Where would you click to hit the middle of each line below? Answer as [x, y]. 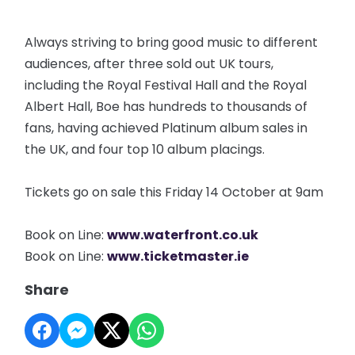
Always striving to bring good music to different [172, 42]
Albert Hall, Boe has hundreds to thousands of [166, 107]
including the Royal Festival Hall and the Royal [166, 85]
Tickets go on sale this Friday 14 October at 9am [174, 192]
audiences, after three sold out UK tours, [149, 64]
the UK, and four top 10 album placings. [145, 149]
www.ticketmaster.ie [178, 256]
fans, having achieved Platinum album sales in [166, 128]
